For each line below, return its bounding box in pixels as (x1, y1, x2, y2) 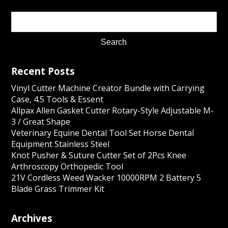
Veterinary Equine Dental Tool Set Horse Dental (11, 127, 194, 138)
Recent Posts (11, 65, 75, 77)
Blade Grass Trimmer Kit (11, 183, 105, 194)
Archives (11, 212, 53, 224)
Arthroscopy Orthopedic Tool (11, 161, 124, 172)
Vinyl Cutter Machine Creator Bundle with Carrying (11, 82, 205, 94)
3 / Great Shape (11, 116, 71, 127)
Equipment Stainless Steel (11, 138, 110, 150)
